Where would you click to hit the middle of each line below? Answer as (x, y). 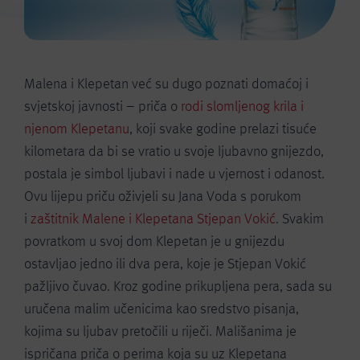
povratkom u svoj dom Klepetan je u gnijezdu (154, 241)
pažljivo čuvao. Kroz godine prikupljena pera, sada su (178, 286)
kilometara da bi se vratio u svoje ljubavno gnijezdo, (174, 151)
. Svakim (300, 219)
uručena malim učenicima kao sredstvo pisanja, (162, 309)
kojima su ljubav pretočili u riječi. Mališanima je (160, 331)
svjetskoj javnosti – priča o (102, 106)
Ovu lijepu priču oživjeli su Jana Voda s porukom (163, 196)
